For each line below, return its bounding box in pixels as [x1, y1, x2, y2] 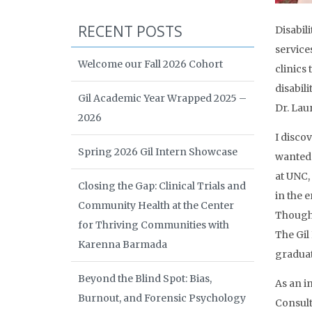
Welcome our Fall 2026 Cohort [78, 58, 223, 70]
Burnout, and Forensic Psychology [78, 292, 246, 304]
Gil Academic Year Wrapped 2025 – [78, 92, 247, 104]
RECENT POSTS [78, 22, 182, 41]
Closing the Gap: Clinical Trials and [78, 180, 246, 192]
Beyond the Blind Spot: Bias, [78, 272, 212, 285]
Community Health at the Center [78, 199, 234, 212]
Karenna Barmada [78, 238, 167, 251]
